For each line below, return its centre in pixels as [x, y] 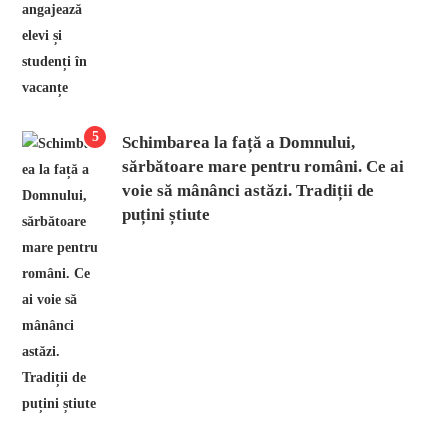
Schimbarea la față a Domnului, [239, 142]
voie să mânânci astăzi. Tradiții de [248, 190]
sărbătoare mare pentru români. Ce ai [263, 166]
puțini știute [166, 214]
